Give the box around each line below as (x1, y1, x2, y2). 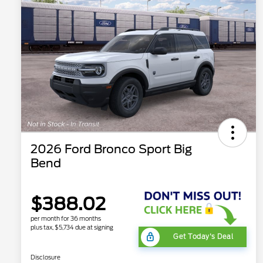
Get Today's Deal (173, 232, 233, 241)
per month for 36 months (31, 215, 101, 222)
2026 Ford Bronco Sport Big (31, 142, 192, 157)
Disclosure (31, 254, 60, 261)
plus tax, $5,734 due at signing (31, 224, 113, 231)
